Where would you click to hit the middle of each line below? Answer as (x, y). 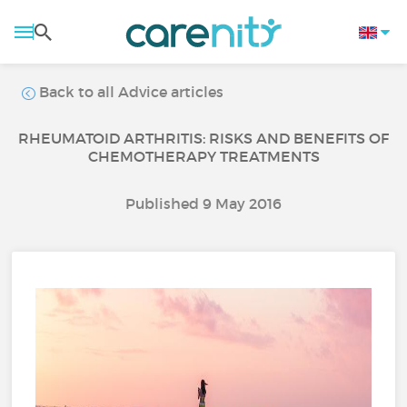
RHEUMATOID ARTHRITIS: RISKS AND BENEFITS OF (203, 138)
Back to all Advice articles (130, 92)
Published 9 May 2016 (203, 203)
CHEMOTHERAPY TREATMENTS (203, 156)
